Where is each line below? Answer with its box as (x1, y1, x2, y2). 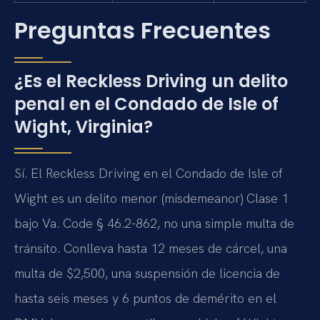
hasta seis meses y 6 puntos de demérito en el (14, 289, 276, 306)
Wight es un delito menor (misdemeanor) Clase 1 (14, 189, 289, 206)
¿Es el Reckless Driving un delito (14, 69, 288, 93)
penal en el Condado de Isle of (14, 91, 279, 116)
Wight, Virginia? (14, 114, 153, 139)
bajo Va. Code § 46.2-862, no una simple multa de (14, 214, 294, 231)
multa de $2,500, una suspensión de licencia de (14, 264, 280, 281)
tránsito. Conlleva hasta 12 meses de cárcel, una (14, 239, 287, 256)
